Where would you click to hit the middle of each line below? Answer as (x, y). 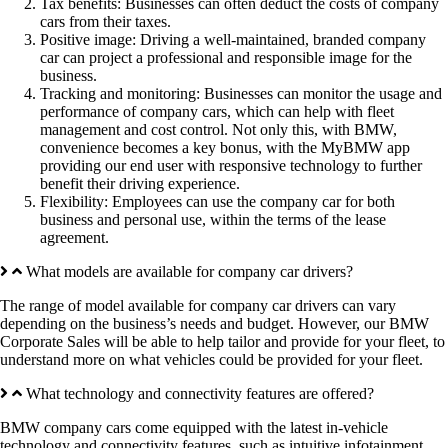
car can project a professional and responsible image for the (226, 58)
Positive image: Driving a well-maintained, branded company (233, 40)
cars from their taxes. (105, 22)
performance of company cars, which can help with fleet (217, 112)
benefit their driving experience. (140, 184)
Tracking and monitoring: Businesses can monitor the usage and (241, 94)
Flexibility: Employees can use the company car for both (217, 202)
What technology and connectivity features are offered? (200, 394)
